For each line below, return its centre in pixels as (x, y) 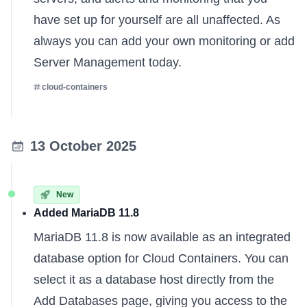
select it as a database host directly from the (154, 280)
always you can (77, 41)
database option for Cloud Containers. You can (161, 258)
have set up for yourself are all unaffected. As (157, 20)
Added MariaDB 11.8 (86, 213)
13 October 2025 (83, 146)
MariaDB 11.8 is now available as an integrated (162, 237)
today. (163, 62)
